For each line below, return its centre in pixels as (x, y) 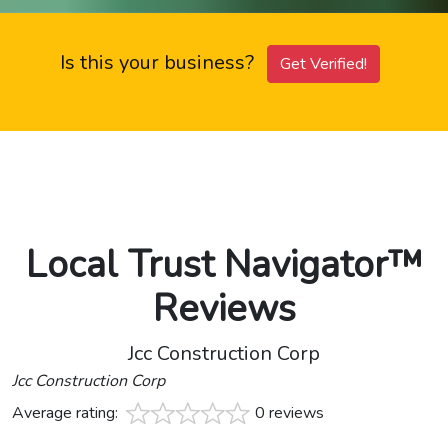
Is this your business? (159, 63)
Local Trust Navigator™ (224, 265)
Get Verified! (323, 64)
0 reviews (289, 413)
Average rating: (67, 413)
